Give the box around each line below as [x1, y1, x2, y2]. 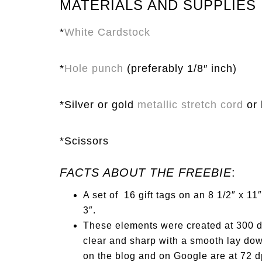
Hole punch [64, 63, 123, 74]
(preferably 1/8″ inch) [123, 63, 237, 74]
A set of [83, 190, 124, 200]
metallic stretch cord [137, 99, 243, 111]
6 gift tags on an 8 [130, 190, 217, 200]
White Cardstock [64, 26, 150, 38]
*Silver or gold [60, 99, 137, 111]
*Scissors [60, 135, 109, 147]
